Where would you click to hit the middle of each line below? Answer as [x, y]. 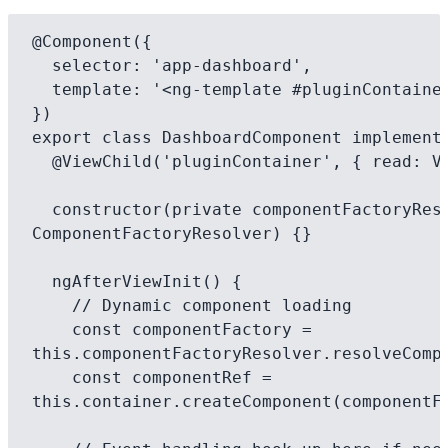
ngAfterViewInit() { [42, 281]
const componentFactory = [52, 329]
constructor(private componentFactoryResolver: [42, 209]
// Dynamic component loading [52, 305]
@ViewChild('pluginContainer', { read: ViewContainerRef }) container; [42, 161]
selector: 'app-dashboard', [42, 65]
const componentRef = [52, 377]
